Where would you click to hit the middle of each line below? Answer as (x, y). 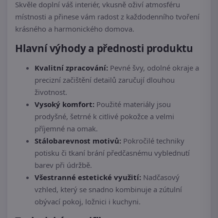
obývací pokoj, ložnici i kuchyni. (88, 202)
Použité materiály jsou (133, 104)
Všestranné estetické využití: (88, 177)
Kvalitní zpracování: (71, 68)
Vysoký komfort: (64, 104)
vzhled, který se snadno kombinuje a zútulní (108, 190)
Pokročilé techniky (153, 141)
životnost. (51, 92)
